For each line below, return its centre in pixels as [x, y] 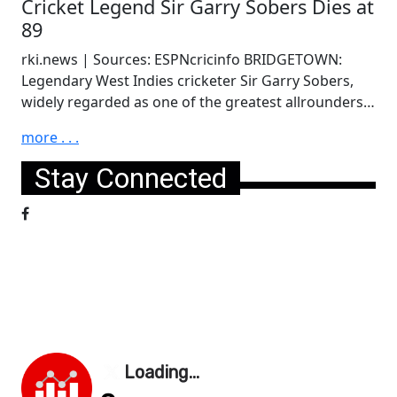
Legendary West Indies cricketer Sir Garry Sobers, [187, 81]
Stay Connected [131, 178]
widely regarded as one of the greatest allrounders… [198, 102]
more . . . [50, 138]
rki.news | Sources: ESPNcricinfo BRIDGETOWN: [182, 60]
